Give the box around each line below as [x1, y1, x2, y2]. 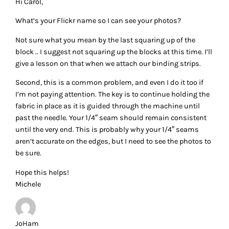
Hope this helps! [15, 168, 70, 177]
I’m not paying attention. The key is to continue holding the [15, 90, 210, 99]
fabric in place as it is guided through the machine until [15, 102, 200, 111]
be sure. [15, 149, 42, 158]
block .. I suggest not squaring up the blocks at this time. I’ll [15, 47, 213, 56]
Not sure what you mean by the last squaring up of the [15, 35, 196, 44]
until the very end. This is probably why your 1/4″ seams [15, 125, 199, 134]
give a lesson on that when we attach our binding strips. [15, 59, 201, 68]
